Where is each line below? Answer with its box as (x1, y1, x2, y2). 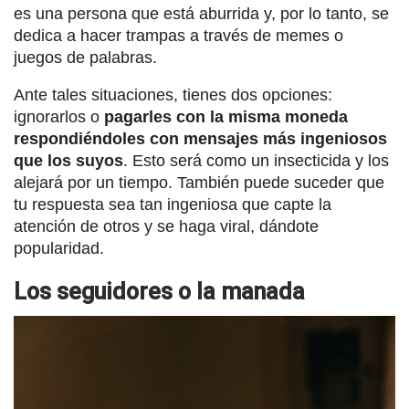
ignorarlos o (14, 108, 104, 127)
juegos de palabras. (14, 48, 157, 68)
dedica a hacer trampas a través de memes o (14, 26, 343, 46)
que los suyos (14, 152, 123, 171)
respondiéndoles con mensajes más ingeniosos (14, 130, 387, 149)
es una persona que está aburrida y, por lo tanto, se (14, 5, 389, 24)
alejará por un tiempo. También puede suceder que (14, 173, 384, 193)
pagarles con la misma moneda (104, 108, 348, 127)
